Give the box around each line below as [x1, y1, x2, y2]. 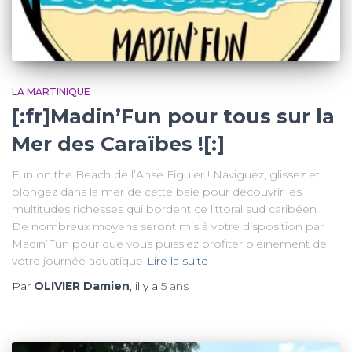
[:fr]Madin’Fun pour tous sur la [12, 104, 335, 128]
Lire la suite [147, 253, 208, 268]
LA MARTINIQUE [12, 85, 90, 97]
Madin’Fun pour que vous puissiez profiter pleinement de [12, 236, 327, 251]
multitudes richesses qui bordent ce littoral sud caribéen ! [12, 201, 322, 216]
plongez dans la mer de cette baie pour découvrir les [12, 184, 302, 199]
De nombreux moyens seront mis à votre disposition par [12, 218, 324, 233]
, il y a [130, 278, 161, 293]
